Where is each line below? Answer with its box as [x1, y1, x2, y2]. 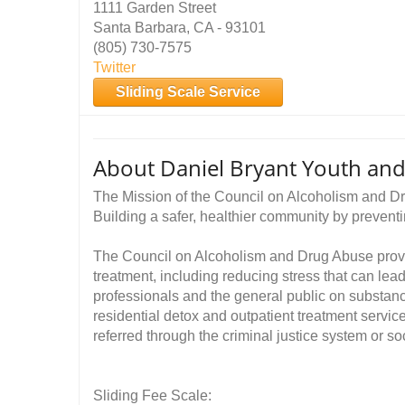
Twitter [93, 60, 136, 75]
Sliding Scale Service [116, 84, 260, 99]
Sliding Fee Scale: [93, 388, 212, 403]
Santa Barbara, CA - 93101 [93, 20, 266, 35]
